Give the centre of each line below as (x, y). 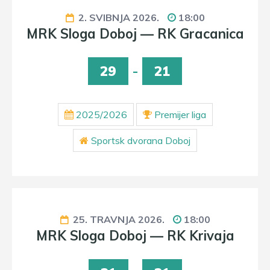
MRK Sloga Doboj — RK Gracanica (135, 34)
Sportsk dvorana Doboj (141, 140)
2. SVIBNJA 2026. (118, 17)
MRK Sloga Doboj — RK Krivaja (135, 236)
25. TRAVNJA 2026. (118, 219)
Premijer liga (180, 115)
